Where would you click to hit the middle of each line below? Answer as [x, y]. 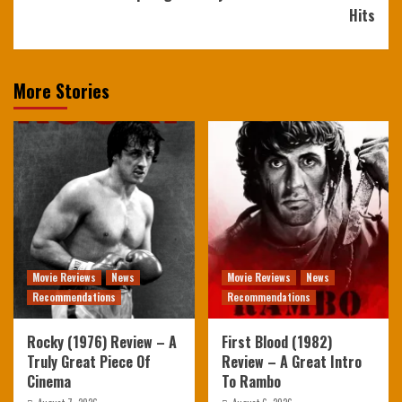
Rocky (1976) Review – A [102, 342]
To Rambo [251, 382]
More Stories [61, 91]
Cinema [49, 382]
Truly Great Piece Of [89, 362]
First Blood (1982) [276, 342]
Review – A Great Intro [291, 362]
